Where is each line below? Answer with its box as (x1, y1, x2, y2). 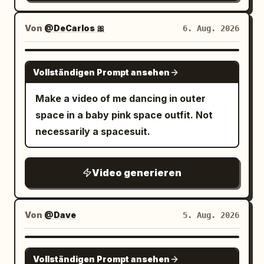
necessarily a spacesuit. (35, 126, 150, 137)
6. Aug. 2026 (183, 24, 239, 33)
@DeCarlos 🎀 (44, 23, 105, 33)
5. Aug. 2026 (183, 210, 239, 220)
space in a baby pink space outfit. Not (35, 109, 213, 121)
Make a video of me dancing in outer (35, 93, 206, 104)
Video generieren (92, 167, 181, 179)
